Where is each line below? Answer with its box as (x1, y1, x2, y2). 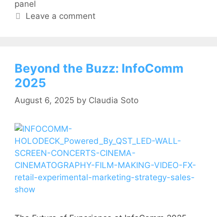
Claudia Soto (89, 95, 139, 105)
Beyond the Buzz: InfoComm (15, 61, 184, 76)
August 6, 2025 (15, 95, 74, 105)
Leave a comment (26, 11, 96, 21)
